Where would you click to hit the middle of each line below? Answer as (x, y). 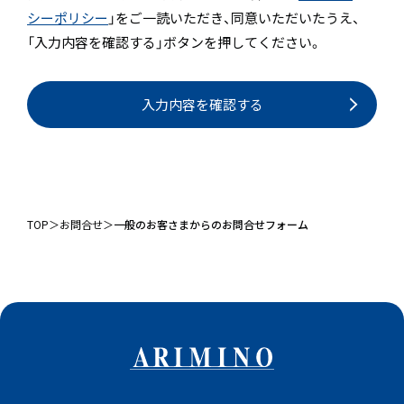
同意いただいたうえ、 (295, 17)
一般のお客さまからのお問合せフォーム (211, 224)
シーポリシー (68, 17)
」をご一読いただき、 (170, 17)
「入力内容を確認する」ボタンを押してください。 (174, 41)
